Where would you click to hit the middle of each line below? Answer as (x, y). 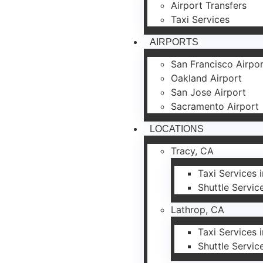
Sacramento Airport (215, 106)
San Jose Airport (209, 92)
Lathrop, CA (198, 209)
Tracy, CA (193, 151)
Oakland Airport (207, 78)
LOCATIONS (177, 129)
